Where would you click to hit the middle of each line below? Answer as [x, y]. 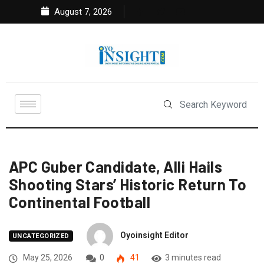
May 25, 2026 [47, 258]
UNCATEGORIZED [41, 236]
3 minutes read [193, 258]
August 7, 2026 [82, 12]
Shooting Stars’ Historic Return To [128, 184]
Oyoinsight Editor [154, 235]
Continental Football [80, 202]
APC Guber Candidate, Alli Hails [115, 167]
